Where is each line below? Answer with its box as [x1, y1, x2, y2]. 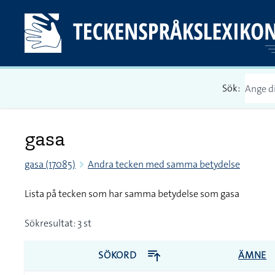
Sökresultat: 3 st [25, 217, 91, 230]
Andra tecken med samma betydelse [88, 158, 240, 171]
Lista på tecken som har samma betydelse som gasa [25, 187, 239, 200]
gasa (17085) [25, 158, 76, 171]
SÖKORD [98, 249, 139, 261]
